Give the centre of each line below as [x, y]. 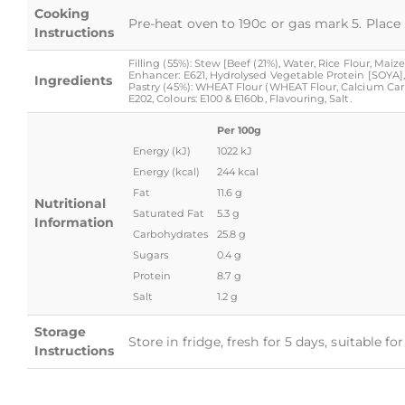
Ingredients [73, 80]
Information [74, 222]
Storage [60, 331]
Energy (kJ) [162, 151]
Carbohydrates [170, 234]
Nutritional [70, 203]
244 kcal [238, 171]
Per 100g [239, 130]
